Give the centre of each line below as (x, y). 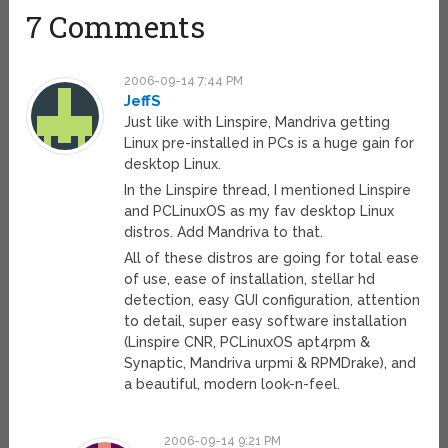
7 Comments (116, 27)
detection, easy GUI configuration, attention (272, 300)
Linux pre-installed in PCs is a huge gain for (269, 143)
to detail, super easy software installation (266, 321)
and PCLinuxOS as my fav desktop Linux (259, 211)
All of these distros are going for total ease (272, 258)
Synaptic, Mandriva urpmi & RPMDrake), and (270, 363)
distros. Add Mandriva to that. (224, 232)
